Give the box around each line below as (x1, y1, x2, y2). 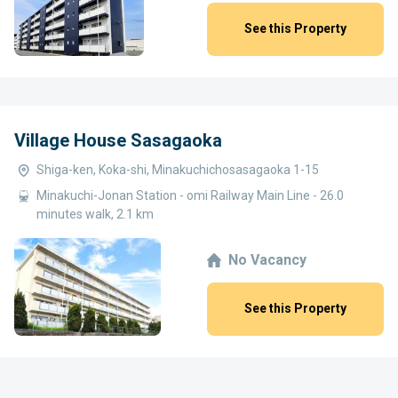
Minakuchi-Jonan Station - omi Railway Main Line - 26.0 (36, 187, 344, 203)
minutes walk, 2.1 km (36, 206, 154, 221)
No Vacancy (228, 251, 306, 269)
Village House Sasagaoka (14, 129, 222, 151)
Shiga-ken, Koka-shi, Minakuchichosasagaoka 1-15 (36, 162, 319, 177)
